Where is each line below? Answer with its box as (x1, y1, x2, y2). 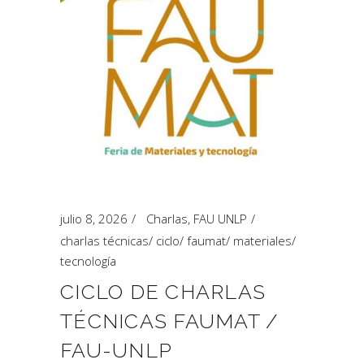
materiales (233, 232, 292, 249)
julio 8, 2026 (60, 210, 128, 227)
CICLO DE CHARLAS (60, 279, 266, 304)
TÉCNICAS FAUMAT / (60, 309, 279, 333)
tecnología (60, 253, 116, 269)
